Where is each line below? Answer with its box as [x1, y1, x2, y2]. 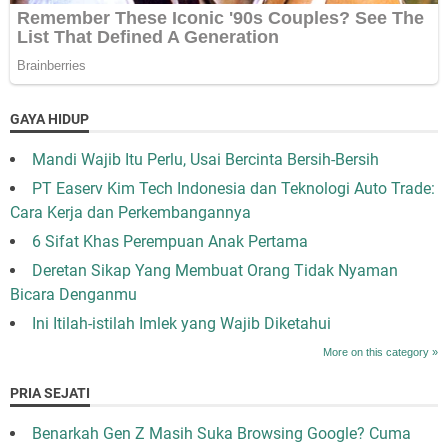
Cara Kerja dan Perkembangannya [10, 202, 251, 222]
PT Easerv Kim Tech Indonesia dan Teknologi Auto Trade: [32, 178, 435, 198]
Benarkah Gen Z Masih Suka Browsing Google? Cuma [32, 423, 411, 443]
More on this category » [323, 345, 438, 358]
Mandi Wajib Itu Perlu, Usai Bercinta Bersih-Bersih [32, 149, 379, 169]
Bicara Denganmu [10, 284, 137, 304]
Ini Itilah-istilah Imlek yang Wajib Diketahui [32, 313, 331, 333]
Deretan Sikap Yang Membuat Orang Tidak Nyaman [32, 260, 398, 280]
